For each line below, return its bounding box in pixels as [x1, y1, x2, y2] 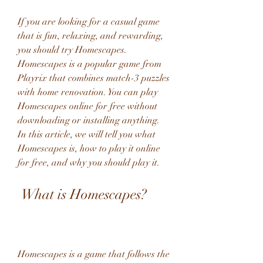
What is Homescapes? [21, 186, 147, 203]
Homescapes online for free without [18, 100, 157, 112]
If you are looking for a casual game [18, 16, 160, 28]
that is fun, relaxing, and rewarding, [18, 30, 163, 42]
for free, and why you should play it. [18, 157, 160, 168]
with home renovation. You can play [18, 86, 158, 98]
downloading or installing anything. [18, 114, 160, 126]
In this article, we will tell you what [18, 129, 156, 140]
